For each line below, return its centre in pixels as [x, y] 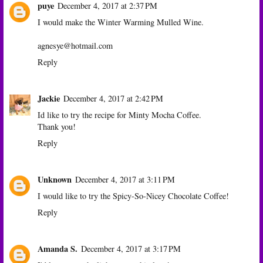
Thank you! [57, 127]
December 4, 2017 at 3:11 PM [125, 180]
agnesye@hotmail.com [75, 46]
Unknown [55, 180]
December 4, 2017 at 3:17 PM [131, 249]
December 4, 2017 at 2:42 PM [113, 99]
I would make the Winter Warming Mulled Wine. [121, 22]
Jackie [49, 99]
